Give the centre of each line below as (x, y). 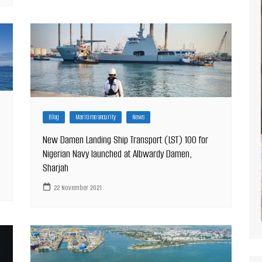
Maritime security (96, 117)
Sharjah (56, 168)
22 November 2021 (78, 187)
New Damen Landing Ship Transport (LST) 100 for (126, 140)
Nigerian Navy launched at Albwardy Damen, (118, 154)
